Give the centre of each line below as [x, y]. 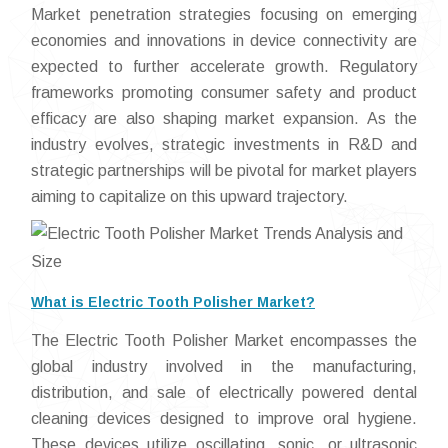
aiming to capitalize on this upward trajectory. [189, 196]
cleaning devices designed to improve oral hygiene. [224, 418]
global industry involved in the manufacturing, [224, 366]
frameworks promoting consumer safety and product [224, 92]
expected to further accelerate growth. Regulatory [224, 66]
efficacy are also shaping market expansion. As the [224, 118]
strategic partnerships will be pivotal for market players [224, 170]
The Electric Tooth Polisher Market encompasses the [224, 340]
